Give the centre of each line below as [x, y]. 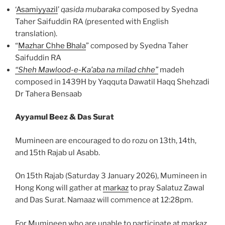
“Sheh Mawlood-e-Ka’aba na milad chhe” [87, 70]
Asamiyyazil [37, 9]
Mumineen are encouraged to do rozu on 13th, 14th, [106, 140]
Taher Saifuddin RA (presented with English [92, 21]
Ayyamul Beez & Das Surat [65, 117]
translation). [36, 33]
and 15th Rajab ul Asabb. [58, 152]
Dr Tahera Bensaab [48, 94]
